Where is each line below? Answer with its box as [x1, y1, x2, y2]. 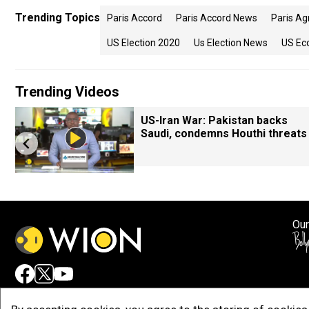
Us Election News [194, 37, 268, 48]
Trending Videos [15, 83, 119, 100]
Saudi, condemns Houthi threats [141, 127, 307, 140]
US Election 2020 [107, 37, 180, 48]
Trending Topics [15, 11, 100, 24]
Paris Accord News [176, 12, 257, 23]
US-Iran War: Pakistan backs [141, 114, 288, 127]
